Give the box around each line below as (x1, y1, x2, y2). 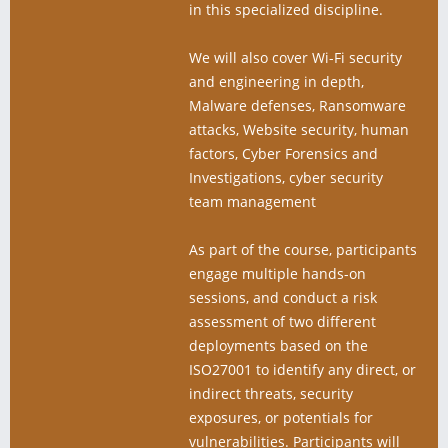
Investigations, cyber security (189, 168, 383, 187)
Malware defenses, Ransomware (189, 96, 406, 115)
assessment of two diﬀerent (189, 312, 376, 331)
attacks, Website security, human (189, 120, 409, 139)
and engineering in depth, (189, 72, 364, 91)
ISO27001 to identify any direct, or (189, 360, 416, 379)
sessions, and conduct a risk (189, 288, 377, 307)
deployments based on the (189, 336, 368, 355)
